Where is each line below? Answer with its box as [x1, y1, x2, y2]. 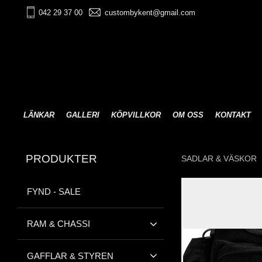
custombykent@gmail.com [104, 8, 195, 17]
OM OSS [173, 111, 204, 120]
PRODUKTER [26, 152, 98, 165]
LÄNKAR [23, 111, 54, 120]
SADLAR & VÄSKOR [181, 153, 257, 163]
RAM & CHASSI [27, 218, 90, 229]
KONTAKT [215, 111, 251, 120]
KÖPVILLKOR [111, 111, 161, 120]
